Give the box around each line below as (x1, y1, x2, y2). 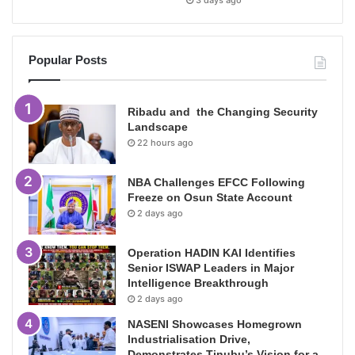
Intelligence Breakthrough (128, 277, 269, 290)
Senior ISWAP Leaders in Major (128, 261, 294, 275)
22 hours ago (137, 137, 193, 149)
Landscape (128, 120, 188, 134)
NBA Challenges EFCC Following (128, 176, 305, 189)
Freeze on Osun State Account (128, 191, 292, 204)
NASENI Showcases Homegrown (128, 318, 302, 331)
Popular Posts (29, 53, 107, 67)
